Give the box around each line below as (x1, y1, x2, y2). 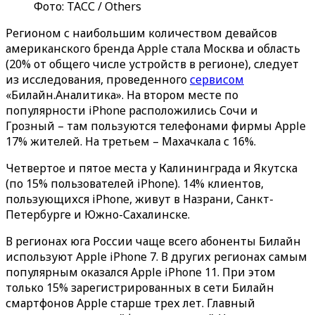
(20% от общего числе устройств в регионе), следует (6, 56, 299, 72)
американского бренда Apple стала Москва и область (6, 41, 300, 56)
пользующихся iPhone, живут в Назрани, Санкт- (6, 191, 274, 207)
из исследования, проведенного (6, 72, 190, 87)
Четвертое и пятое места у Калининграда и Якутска (6, 160, 297, 176)
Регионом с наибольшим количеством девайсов (6, 25, 277, 41)
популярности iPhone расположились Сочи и (6, 103, 258, 118)
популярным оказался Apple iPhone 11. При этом (6, 264, 276, 280)
